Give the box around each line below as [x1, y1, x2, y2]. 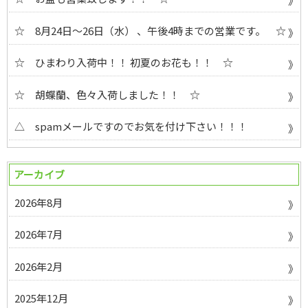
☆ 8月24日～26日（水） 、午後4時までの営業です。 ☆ [14, 23, 286, 38]
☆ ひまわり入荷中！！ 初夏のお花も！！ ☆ [14, 55, 233, 69]
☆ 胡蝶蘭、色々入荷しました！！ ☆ [14, 87, 200, 102]
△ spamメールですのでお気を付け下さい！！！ [14, 119, 247, 133]
